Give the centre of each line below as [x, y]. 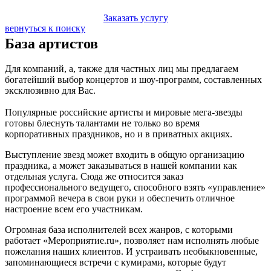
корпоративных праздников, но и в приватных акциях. [119, 134]
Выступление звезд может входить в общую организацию [125, 155]
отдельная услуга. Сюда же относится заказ [94, 177]
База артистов [51, 43]
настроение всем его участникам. [74, 209]
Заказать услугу [136, 18]
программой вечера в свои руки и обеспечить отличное [120, 198]
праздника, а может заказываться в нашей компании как [121, 166]
